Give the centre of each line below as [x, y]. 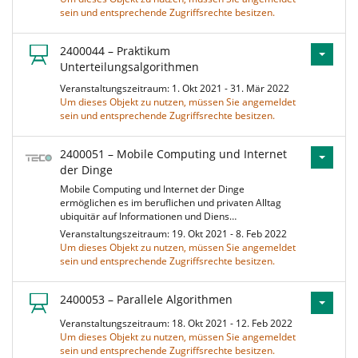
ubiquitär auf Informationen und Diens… [148, 216]
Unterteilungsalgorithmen [129, 67]
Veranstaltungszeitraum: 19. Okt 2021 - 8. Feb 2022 [176, 234]
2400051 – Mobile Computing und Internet [173, 154]
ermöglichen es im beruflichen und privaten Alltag [171, 203]
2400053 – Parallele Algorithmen [146, 299]
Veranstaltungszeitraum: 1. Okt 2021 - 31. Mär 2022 [177, 88]
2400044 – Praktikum [115, 51]
